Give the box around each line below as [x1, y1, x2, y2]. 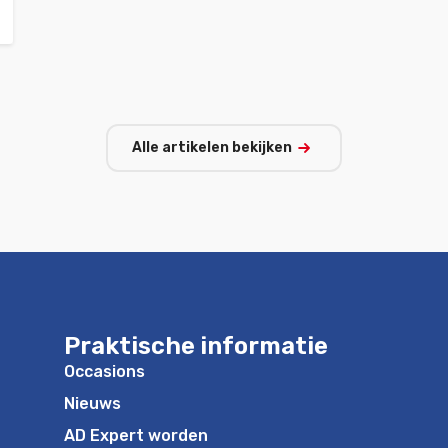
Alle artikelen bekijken [132, 139, 292, 156]
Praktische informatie [64, 332, 328, 361]
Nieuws [64, 394, 121, 414]
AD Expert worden [64, 426, 208, 446]
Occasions [64, 362, 145, 382]
